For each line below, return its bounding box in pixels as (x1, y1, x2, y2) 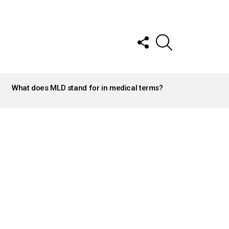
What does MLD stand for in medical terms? (12, 83, 163, 93)
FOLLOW (151, 32, 174, 37)
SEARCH (172, 32, 196, 37)
